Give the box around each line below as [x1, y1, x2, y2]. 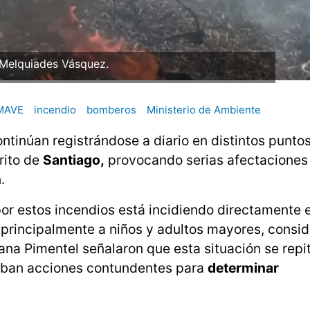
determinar [208, 259, 279, 277]
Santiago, [43, 152, 104, 169]
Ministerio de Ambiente [147, 103, 261, 117]
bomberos [86, 103, 136, 117]
